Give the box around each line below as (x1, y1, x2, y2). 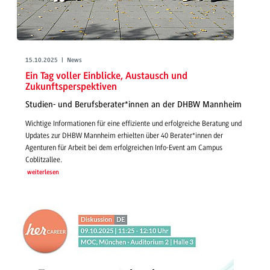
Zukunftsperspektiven (25, 81, 117, 92)
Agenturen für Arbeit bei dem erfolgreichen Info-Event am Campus (25, 143, 222, 152)
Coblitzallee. (25, 155, 62, 164)
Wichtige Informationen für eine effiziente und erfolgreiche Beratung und (25, 119, 242, 128)
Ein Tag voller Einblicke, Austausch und (25, 71, 187, 81)
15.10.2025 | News (25, 57, 82, 64)
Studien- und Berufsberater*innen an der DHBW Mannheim (25, 99, 242, 110)
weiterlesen (27, 169, 59, 176)
